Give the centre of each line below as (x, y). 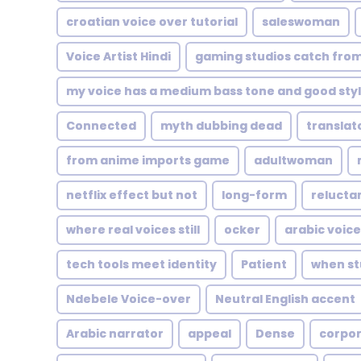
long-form (254, 195)
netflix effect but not (132, 195)
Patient (264, 264)
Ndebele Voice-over (129, 299)
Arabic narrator (115, 334)
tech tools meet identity (141, 264)
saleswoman (301, 22)
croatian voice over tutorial (152, 22)
